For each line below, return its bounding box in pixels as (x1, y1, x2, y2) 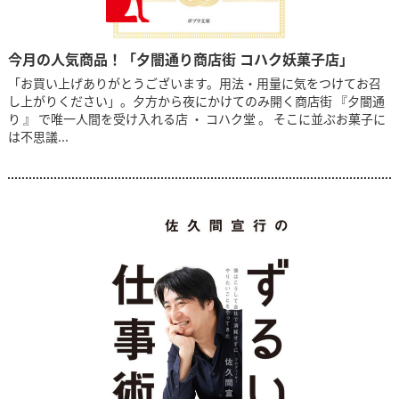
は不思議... (7, 127, 69, 146)
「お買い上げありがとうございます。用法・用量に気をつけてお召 (7, 74, 381, 93)
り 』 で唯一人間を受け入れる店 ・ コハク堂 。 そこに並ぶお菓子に (7, 110, 386, 128)
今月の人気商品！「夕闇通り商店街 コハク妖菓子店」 (7, 48, 354, 70)
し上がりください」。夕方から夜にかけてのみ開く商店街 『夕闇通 (7, 92, 385, 110)
